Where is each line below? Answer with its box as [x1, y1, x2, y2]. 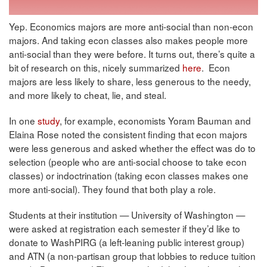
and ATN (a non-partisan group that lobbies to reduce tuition [9, 249, 256, 262]
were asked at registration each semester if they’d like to [9, 221, 240, 235]
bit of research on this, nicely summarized [9, 60, 182, 74]
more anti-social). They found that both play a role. [9, 182, 216, 195]
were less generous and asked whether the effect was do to [9, 141, 256, 154]
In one [9, 113, 38, 127]
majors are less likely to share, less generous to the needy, [9, 74, 251, 88]
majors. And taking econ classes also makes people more [9, 33, 248, 46]
